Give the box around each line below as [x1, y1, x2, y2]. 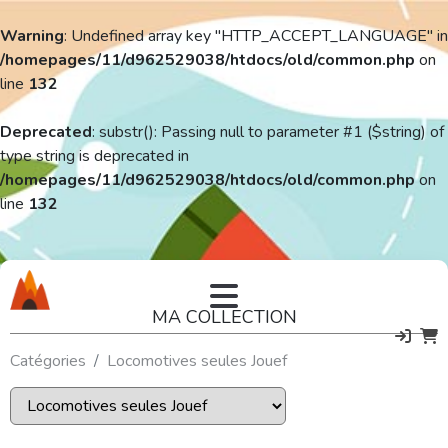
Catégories [10, 350, 86, 372]
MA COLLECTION [151, 305, 297, 329]
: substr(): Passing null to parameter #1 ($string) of [92, 121, 444, 143]
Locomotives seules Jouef [107, 350, 287, 372]
